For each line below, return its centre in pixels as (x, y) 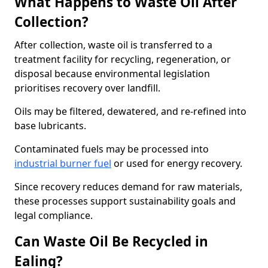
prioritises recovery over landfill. (87, 88)
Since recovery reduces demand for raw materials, (128, 187)
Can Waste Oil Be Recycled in (111, 241)
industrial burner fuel (63, 163)
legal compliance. (54, 215)
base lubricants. (50, 126)
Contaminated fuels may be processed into (112, 149)
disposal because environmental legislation (112, 74)
